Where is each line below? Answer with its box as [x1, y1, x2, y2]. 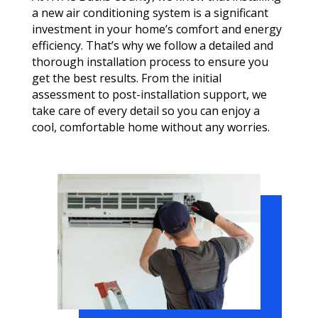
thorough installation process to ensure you [31, 54, 268, 70]
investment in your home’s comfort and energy [31, 21, 282, 38]
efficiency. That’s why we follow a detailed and [31, 38, 273, 54]
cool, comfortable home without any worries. [31, 119, 270, 136]
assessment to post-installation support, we [31, 87, 267, 103]
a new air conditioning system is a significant [31, 5, 268, 21]
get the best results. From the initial [31, 70, 221, 87]
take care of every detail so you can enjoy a [31, 103, 260, 119]
